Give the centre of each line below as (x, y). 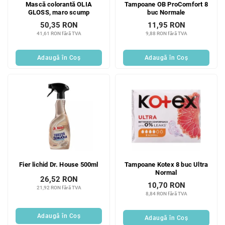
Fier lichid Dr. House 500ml (59, 165)
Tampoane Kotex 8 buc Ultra (166, 165)
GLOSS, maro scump (59, 13)
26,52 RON (59, 180)
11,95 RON (166, 25)
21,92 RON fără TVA (59, 188)
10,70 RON (166, 186)
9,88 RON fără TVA (166, 34)
